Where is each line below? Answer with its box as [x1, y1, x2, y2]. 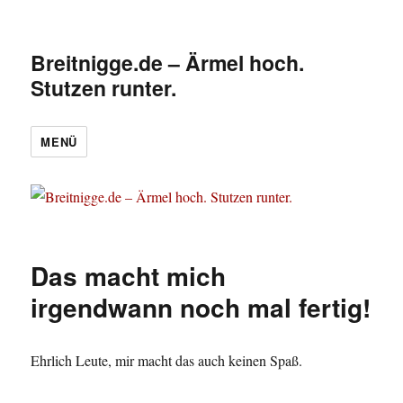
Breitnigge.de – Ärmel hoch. [31, 48, 305, 77]
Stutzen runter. [31, 73, 177, 103]
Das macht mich [31, 257, 227, 295]
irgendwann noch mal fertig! [31, 289, 372, 327]
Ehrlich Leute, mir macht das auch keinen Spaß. [31, 351, 303, 371]
